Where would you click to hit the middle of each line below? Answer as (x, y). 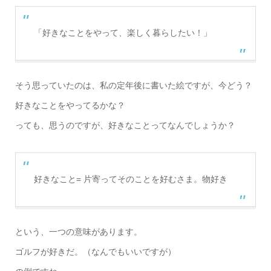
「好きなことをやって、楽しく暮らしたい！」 (122, 32)
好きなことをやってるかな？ (70, 105)
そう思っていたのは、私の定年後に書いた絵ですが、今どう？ (133, 85)
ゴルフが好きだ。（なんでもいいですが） (95, 251)
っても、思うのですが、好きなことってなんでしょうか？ (125, 125)
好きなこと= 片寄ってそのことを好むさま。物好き (130, 179)
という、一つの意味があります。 (78, 231)
